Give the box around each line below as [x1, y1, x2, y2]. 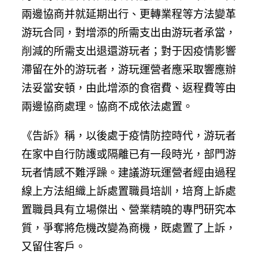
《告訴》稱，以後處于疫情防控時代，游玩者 [21, 128, 236, 142]
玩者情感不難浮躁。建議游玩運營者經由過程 [21, 165, 236, 179]
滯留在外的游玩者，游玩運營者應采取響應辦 [21, 62, 236, 76]
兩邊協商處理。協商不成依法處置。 [21, 99, 193, 113]
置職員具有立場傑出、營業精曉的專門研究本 [21, 202, 236, 216]
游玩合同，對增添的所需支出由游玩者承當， [21, 25, 236, 39]
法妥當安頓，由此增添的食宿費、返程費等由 [21, 80, 236, 95]
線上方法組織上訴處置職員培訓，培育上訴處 [21, 184, 236, 198]
